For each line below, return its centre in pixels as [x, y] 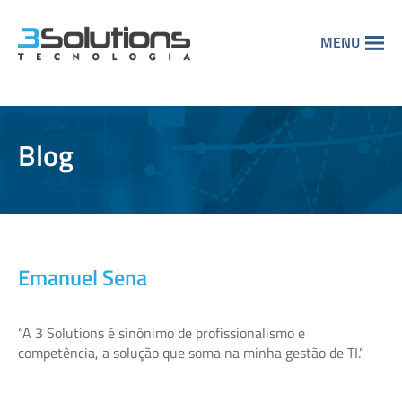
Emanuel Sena [83, 278]
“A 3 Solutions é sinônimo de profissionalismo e [162, 333]
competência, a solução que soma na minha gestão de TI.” [191, 353]
